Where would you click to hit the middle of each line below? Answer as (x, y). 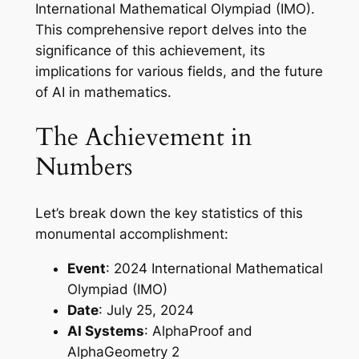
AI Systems (105, 331)
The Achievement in (143, 137)
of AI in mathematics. (103, 92)
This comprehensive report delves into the (171, 29)
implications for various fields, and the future (179, 71)
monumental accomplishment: (131, 234)
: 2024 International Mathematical (214, 268)
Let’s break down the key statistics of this (169, 213)
